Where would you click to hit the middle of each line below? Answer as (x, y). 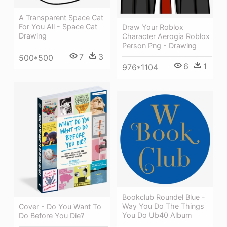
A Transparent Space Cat (61, 17)
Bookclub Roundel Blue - (164, 197)
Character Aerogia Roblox (166, 36)
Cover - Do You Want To (60, 206)
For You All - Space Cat (58, 26)
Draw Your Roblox (153, 27)
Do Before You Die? (51, 215)
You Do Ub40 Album (157, 215)
